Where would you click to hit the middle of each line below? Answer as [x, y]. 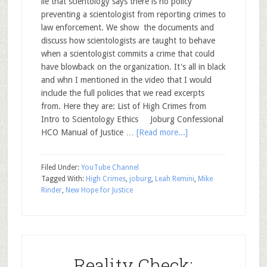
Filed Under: [61, 167]
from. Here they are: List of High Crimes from [123, 106]
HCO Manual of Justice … [89, 132]
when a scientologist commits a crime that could [128, 54]
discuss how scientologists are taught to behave [128, 41]
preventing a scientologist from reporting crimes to [133, 14]
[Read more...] [162, 132]
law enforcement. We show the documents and [127, 27]
